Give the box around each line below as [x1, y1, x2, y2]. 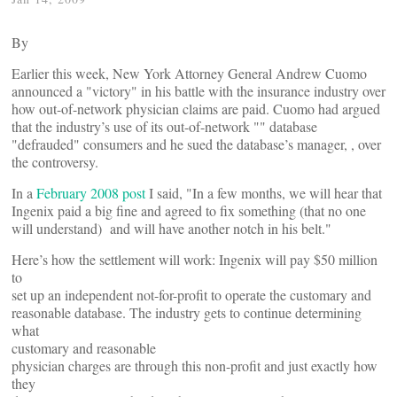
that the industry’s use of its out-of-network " [12, 117, 260, 136]
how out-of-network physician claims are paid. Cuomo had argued [12, 99, 380, 118]
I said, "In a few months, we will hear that [145, 183, 382, 202]
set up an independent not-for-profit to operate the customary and [12, 285, 371, 304]
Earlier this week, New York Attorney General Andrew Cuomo [12, 64, 371, 82]
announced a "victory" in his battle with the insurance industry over [12, 82, 385, 100]
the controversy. [12, 152, 98, 171]
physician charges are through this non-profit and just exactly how [12, 356, 378, 375]
